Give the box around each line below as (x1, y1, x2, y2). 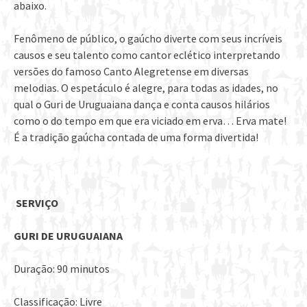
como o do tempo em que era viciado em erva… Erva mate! (14, 114, 286, 128)
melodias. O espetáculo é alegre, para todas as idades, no (14, 81, 278, 95)
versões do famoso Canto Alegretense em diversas (14, 64, 249, 79)
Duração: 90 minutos (14, 262, 110, 276)
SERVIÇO (14, 196, 58, 210)
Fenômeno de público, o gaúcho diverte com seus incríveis (14, 32, 282, 46)
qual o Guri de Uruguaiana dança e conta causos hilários (14, 97, 270, 112)
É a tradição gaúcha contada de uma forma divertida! (14, 130, 258, 145)
